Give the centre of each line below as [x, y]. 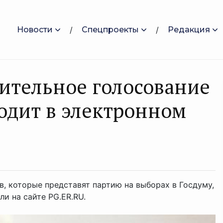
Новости [35, 29]
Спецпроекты [110, 29]
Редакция [189, 29]
